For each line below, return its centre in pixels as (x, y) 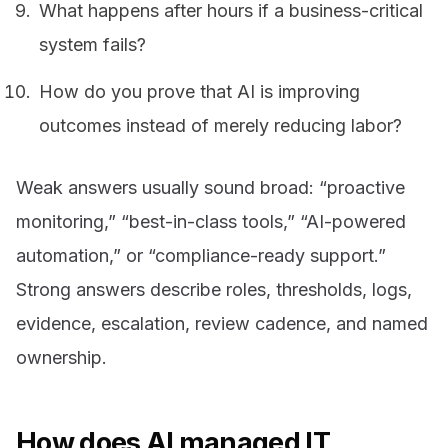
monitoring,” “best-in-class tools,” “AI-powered (211, 222)
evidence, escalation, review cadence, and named (222, 324)
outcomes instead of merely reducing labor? (221, 126)
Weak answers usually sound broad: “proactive (210, 188)
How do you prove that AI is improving (200, 92)
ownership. (61, 358)
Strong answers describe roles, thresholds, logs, (214, 290)
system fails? (93, 45)
